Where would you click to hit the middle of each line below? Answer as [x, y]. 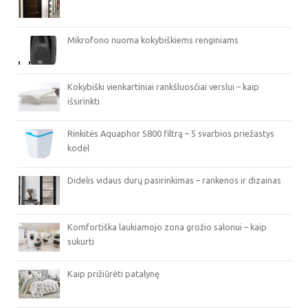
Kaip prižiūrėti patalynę [113, 274]
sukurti [81, 241]
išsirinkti [84, 101]
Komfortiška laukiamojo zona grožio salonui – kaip [167, 227]
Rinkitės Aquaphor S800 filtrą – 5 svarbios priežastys [171, 133]
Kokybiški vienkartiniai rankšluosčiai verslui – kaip [163, 87]
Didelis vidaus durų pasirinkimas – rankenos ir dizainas [174, 180]
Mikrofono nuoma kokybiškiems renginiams [153, 40]
